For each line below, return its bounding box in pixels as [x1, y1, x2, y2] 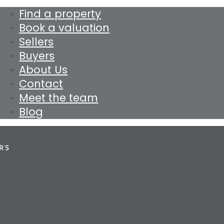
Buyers [19, 48, 55, 62]
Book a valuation [19, 20, 110, 34]
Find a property [19, 6, 101, 20]
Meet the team [19, 90, 98, 104]
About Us [19, 62, 68, 76]
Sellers [19, 34, 54, 48]
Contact [19, 76, 63, 90]
